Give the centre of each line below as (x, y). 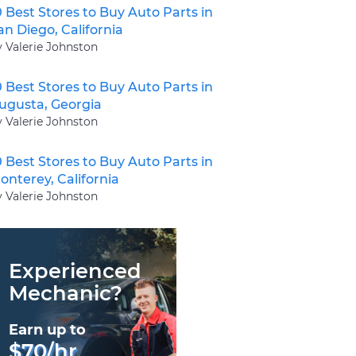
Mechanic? (66, 292)
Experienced (75, 270)
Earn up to (47, 329)
